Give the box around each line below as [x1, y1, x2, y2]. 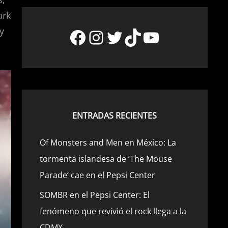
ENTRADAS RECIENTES [72, 110, 157, 121]
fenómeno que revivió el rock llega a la [39, 206, 186, 217]
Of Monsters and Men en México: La [39, 137, 176, 148]
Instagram [87, 24, 174, 49]
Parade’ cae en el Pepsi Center [39, 169, 155, 181]
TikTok [123, 24, 179, 49]
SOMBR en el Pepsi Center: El [39, 189, 150, 201]
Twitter [105, 24, 165, 49]
